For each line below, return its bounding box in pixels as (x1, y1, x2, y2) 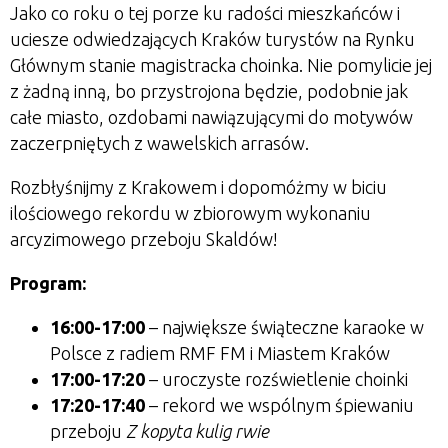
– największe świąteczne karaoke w (145, 317, 424, 337)
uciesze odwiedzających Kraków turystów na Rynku (10, 29, 415, 49)
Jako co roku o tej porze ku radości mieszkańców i (10, 3, 400, 23)
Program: (10, 273, 86, 293)
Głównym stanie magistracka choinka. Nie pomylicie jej (10, 55, 432, 75)
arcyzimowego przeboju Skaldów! (10, 229, 278, 249)
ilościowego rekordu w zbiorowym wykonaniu (10, 203, 371, 223)
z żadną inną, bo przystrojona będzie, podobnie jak (10, 81, 408, 101)
